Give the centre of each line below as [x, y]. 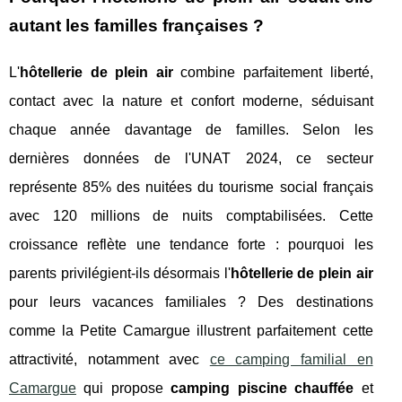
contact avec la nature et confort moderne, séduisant [191, 100]
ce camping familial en [291, 359]
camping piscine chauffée [262, 388]
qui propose [124, 388]
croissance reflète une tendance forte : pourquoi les [191, 244]
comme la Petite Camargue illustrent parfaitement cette [191, 330]
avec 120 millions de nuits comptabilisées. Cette [191, 215]
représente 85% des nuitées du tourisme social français [191, 187]
